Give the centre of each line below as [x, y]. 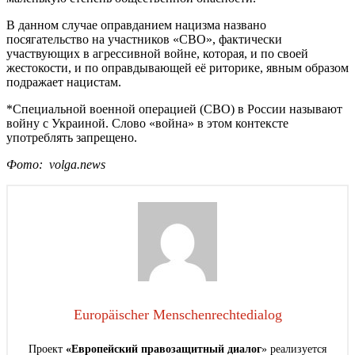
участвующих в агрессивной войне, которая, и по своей [157, 54]
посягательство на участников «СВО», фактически [144, 40]
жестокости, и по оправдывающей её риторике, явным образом [177, 68]
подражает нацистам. [64, 82]
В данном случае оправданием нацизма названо [136, 25]
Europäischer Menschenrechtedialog [177, 315]
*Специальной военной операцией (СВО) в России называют [174, 109]
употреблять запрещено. [72, 138]
